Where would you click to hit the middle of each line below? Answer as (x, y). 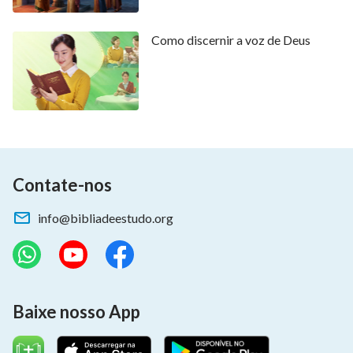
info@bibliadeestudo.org (106, 217)
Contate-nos (62, 184)
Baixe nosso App (76, 311)
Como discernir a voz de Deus (230, 40)
